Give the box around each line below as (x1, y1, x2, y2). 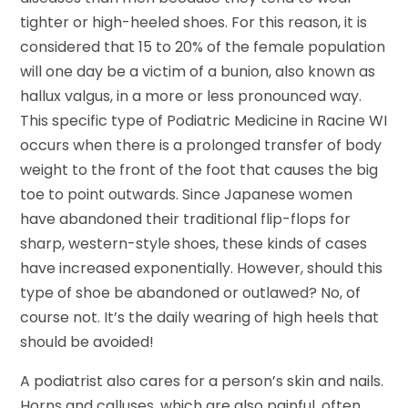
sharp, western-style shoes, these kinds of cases (20, 233, 368, 255)
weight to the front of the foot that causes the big (20, 159, 379, 181)
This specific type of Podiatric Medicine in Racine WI (20, 110, 388, 132)
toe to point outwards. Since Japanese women (20, 184, 353, 206)
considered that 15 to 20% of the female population (20, 36, 386, 58)
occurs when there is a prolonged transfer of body (20, 135, 382, 157)
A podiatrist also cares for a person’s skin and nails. (20, 371, 384, 393)
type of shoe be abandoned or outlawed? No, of (20, 282, 362, 304)
